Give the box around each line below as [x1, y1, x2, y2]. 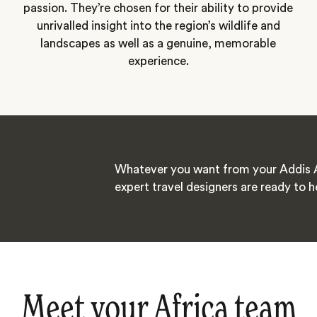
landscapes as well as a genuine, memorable [40, 37, 277, 50]
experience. [127, 54, 189, 67]
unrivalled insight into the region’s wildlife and [36, 19, 280, 32]
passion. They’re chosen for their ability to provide [23, 1, 294, 14]
